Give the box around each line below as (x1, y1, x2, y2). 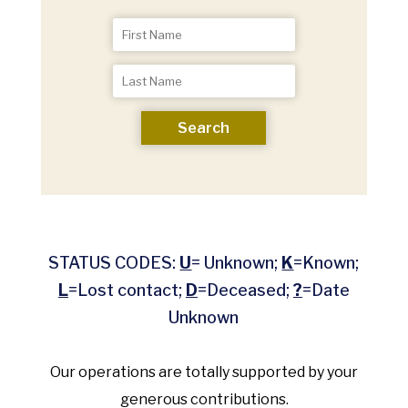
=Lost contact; (67, 280, 186, 300)
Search (178, 119, 230, 137)
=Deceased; (197, 280, 293, 300)
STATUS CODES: (48, 253, 180, 272)
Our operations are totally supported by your (50, 363, 358, 381)
